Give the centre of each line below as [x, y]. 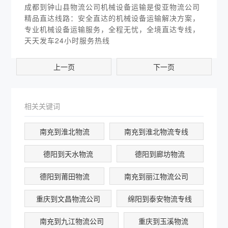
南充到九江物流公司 [72, 221]
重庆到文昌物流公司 [68, 198]
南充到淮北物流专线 [156, 131]
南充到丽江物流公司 [156, 176]
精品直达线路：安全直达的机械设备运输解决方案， [112, 18]
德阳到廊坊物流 [160, 154]
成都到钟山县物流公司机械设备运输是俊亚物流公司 [112, 7]
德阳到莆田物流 [64, 176]
